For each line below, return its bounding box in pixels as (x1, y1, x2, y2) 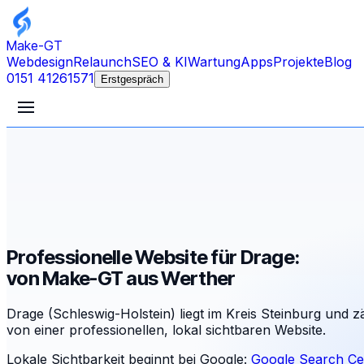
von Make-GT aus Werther (6, 266, 236, 290)
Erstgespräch (101, 73, 163, 85)
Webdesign (6, 54, 73, 70)
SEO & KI (132, 54, 188, 70)
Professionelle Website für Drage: (6, 245, 300, 269)
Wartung (188, 54, 240, 70)
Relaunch (73, 54, 132, 70)
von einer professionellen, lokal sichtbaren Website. (6, 321, 326, 338)
